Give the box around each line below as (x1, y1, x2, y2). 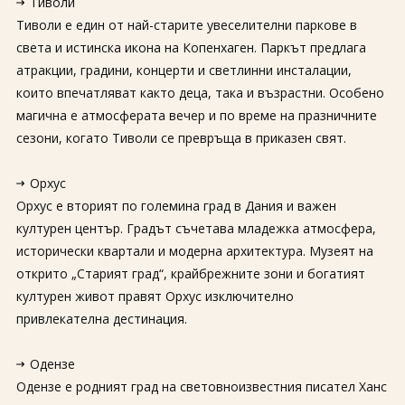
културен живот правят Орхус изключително (15, 287, 294, 305)
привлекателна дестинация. (15, 310, 187, 327)
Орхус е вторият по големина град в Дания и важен (15, 197, 336, 214)
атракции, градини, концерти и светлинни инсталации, (15, 61, 352, 79)
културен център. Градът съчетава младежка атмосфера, (15, 220, 376, 237)
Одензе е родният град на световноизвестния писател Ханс (15, 378, 387, 395)
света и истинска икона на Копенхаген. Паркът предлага (15, 39, 366, 56)
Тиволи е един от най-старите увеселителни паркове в (15, 16, 357, 33)
